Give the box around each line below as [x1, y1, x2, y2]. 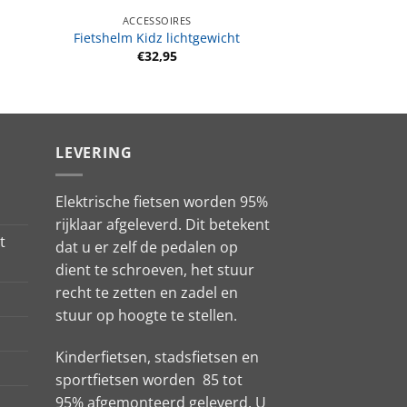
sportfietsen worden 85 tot [55, 370, 243, 391]
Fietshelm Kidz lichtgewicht [74, 29, 241, 47]
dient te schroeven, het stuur [55, 260, 254, 281]
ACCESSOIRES [122, 13, 192, 27]
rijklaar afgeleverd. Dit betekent [55, 214, 270, 235]
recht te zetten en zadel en [55, 283, 238, 303]
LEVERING [55, 142, 133, 163]
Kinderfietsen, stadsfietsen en [55, 347, 259, 368]
